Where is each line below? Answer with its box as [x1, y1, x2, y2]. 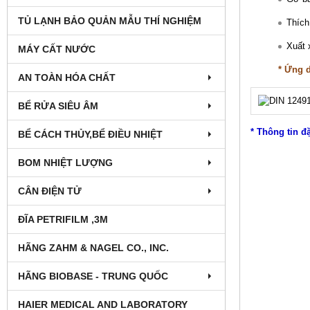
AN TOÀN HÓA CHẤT [18, 71, 116, 83]
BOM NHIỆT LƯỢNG [18, 156, 113, 168]
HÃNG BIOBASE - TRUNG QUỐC [18, 270, 168, 282]
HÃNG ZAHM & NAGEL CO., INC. [18, 241, 169, 253]
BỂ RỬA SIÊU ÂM [18, 100, 98, 111]
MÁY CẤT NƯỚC [18, 43, 95, 55]
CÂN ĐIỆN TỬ [18, 185, 82, 197]
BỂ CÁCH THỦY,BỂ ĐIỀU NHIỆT [18, 128, 163, 140]
